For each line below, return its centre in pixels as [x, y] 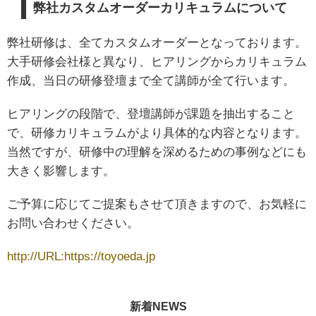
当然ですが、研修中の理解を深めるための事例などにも [157, 152]
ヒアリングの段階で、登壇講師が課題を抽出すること [151, 114]
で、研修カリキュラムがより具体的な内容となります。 [157, 133]
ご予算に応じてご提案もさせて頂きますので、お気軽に [157, 205]
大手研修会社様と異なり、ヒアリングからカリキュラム [157, 62]
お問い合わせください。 [73, 224]
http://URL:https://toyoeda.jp [81, 257]
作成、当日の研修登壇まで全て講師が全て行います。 [151, 81]
